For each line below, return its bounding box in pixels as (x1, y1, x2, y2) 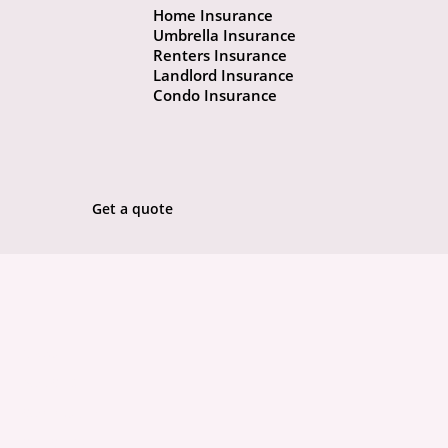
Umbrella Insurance (152, 25, 296, 46)
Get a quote (92, 199, 174, 219)
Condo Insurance (152, 85, 277, 106)
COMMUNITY (22, 404, 103, 423)
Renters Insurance (152, 45, 287, 66)
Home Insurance (152, 5, 273, 26)
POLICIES (22, 374, 78, 393)
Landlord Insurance (152, 65, 294, 86)
